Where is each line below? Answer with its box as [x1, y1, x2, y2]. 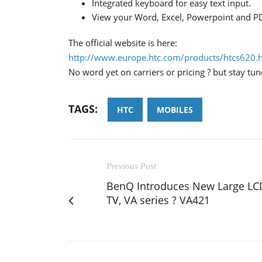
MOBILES [157, 104, 193, 115]
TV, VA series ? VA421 [106, 192, 210, 207]
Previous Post [106, 161, 156, 171]
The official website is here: [68, 36, 177, 49]
